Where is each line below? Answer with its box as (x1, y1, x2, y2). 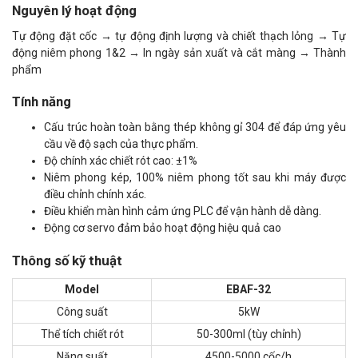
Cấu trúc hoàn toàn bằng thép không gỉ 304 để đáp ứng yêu (44, 121, 346, 133)
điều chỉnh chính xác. (44, 188, 146, 201)
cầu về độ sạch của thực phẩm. (44, 137, 198, 150)
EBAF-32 (226, 283, 271, 296)
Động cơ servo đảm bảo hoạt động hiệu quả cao (44, 221, 281, 234)
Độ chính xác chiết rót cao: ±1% (44, 154, 197, 167)
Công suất (56, 305, 108, 318)
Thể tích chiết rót (40, 328, 124, 340)
